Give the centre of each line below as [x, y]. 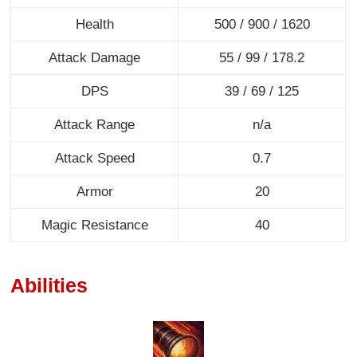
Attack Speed [94, 159]
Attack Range [95, 125]
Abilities [49, 285]
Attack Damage [95, 58]
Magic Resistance [94, 226]
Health [94, 25]
